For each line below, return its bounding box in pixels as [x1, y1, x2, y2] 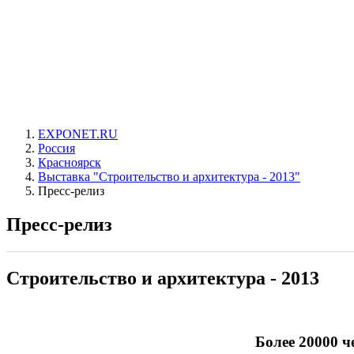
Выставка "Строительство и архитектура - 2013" [38, 170, 300, 183]
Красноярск [38, 156, 101, 169]
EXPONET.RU [38, 127, 118, 141]
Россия [38, 141, 75, 155]
